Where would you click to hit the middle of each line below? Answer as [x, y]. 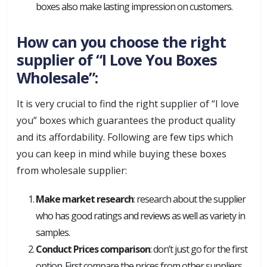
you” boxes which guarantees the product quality [126, 120]
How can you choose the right [121, 42]
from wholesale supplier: [72, 170]
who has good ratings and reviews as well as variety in [140, 216]
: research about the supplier [190, 199]
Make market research [85, 199]
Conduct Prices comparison [93, 249]
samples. [53, 232]
